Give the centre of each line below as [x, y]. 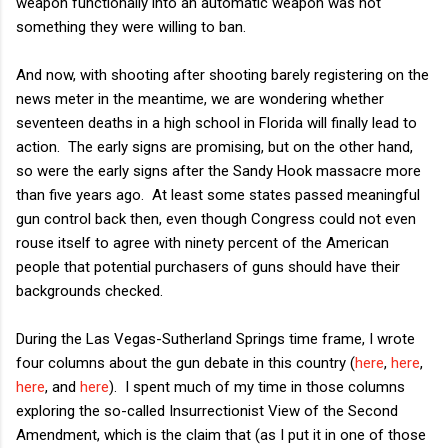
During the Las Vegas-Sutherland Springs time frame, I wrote [215, 338]
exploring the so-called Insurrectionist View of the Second [207, 410]
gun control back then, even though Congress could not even [216, 218]
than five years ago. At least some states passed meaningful [218, 194]
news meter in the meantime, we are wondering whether [200, 98]
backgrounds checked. [89, 290]
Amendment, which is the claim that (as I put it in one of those [221, 434]
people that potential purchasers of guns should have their [208, 266]
